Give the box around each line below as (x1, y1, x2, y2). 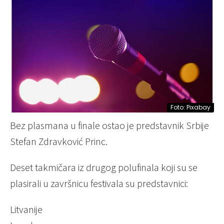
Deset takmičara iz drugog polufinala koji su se (10, 161, 197, 174)
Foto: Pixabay (170, 103, 210, 112)
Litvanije (10, 203, 42, 216)
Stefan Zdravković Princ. (10, 135, 107, 148)
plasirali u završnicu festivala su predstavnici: (10, 177, 188, 190)
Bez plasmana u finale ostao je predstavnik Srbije (10, 119, 209, 132)
